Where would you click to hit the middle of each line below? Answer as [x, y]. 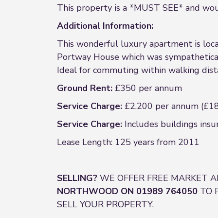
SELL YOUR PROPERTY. [105, 204]
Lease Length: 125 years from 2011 [128, 142]
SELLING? [77, 178]
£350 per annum [147, 88]
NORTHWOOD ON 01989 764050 [127, 191]
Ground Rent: [85, 88]
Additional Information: [105, 26]
